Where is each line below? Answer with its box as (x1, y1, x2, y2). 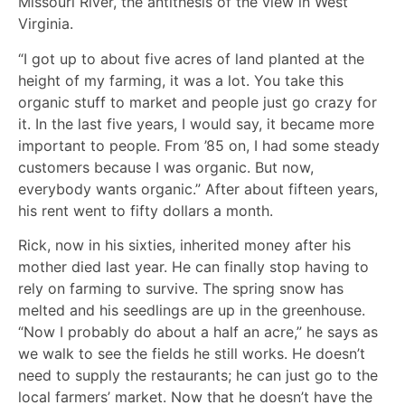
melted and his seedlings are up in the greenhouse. (18, 301, 365, 320)
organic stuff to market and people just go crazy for (18, 92, 377, 111)
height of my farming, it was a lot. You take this (18, 71, 344, 89)
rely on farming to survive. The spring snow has (18, 279, 344, 298)
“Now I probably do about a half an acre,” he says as (18, 323, 378, 342)
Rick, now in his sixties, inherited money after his (18, 236, 351, 255)
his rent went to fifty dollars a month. (18, 201, 273, 220)
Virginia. (18, 14, 73, 33)
